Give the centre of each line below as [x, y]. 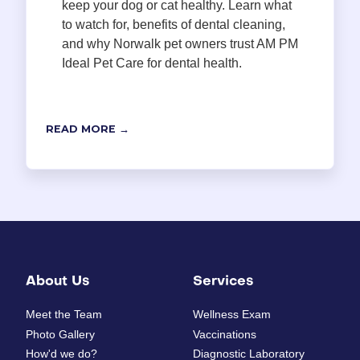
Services [223, 282]
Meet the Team [64, 315]
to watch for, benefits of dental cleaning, [174, 25]
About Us [58, 282]
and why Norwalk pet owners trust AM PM [180, 44]
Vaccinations [225, 334]
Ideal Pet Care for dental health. [152, 63]
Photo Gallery [60, 334]
